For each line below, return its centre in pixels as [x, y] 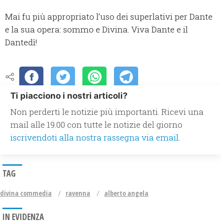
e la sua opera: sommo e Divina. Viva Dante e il [96, 30]
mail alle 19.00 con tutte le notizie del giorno [96, 125]
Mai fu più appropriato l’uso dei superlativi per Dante [109, 17]
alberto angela [126, 193]
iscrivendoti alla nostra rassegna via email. [95, 138]
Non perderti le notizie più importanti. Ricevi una [107, 112]
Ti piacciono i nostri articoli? [69, 96]
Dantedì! [21, 42]
